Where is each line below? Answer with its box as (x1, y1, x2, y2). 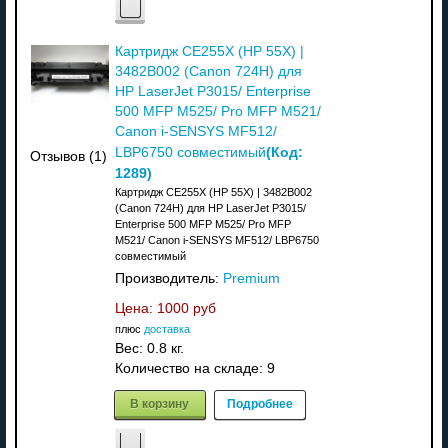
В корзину (130, 393, 190, 412)
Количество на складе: (114, 360, 267, 376)
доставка (143, 322, 190, 335)
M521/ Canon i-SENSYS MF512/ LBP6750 (114, 233, 319, 246)
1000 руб (156, 300, 216, 316)
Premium (222, 270, 280, 286)
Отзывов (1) (30, 149, 108, 165)
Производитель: (114, 270, 223, 286)
